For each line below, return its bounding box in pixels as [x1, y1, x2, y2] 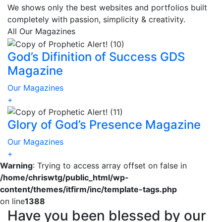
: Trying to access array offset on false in [33, 161, 187, 171]
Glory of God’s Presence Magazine [7, 117, 201, 132]
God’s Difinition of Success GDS [7, 49, 185, 64]
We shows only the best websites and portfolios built [7, 2, 207, 12]
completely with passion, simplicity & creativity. [7, 14, 185, 24]
